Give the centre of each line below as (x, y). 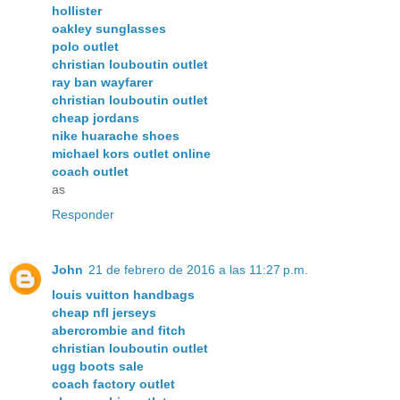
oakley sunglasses (109, 28)
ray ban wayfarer (102, 82)
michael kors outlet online (131, 153)
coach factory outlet (113, 383)
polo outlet (85, 46)
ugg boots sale (98, 366)
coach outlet (90, 171)
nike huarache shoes (116, 135)
